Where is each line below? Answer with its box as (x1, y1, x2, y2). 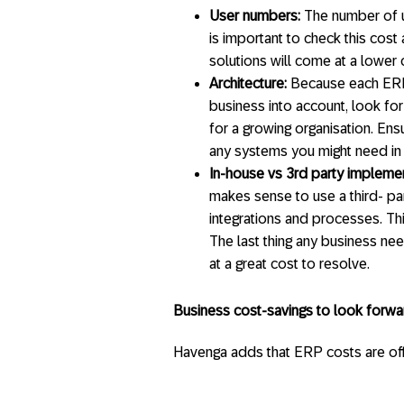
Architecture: (209, 75, 290, 91)
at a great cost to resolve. (209, 255, 370, 271)
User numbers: (209, 7, 300, 23)
